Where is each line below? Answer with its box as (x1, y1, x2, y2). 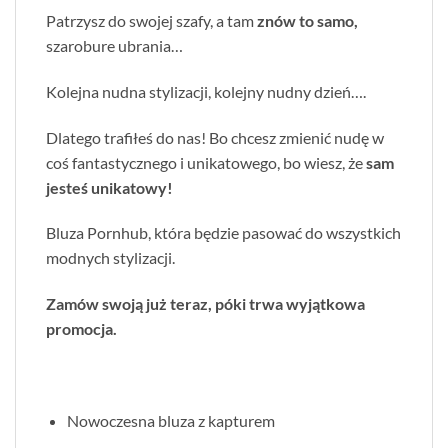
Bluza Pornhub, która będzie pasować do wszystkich (46, 223, 401, 243)
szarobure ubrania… (46, 35, 183, 55)
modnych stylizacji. (46, 248, 175, 268)
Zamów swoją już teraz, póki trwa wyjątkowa (46, 294, 365, 314)
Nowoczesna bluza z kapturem (66, 410, 275, 430)
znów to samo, (257, 10, 358, 30)
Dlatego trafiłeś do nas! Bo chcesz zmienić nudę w (46, 127, 384, 147)
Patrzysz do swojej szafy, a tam (46, 10, 257, 30)
